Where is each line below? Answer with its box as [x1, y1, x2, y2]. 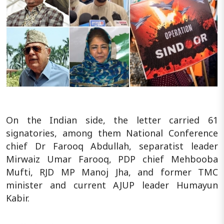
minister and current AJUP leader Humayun [6, 179, 218, 191]
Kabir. [6, 192, 29, 204]
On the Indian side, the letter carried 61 [6, 114, 218, 126]
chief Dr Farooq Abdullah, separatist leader [6, 140, 218, 152]
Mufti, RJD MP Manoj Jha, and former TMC [6, 166, 218, 178]
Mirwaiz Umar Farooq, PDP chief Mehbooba [6, 153, 218, 165]
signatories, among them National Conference [6, 127, 218, 139]
